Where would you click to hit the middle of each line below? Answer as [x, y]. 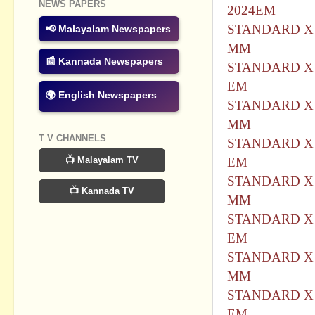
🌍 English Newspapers [101, 95]
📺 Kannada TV [102, 191]
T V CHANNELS [72, 139]
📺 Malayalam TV [102, 160]
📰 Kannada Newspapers [104, 62]
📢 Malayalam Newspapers [108, 29]
